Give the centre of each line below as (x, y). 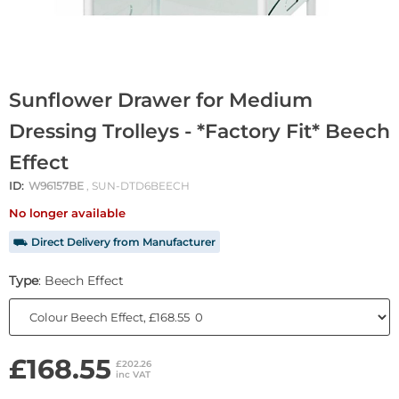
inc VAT (133, 375)
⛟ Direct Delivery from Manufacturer (114, 242)
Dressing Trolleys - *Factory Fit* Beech (199, 132)
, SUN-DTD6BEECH (138, 186)
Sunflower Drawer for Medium (161, 101)
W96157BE (56, 186)
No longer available (72, 213)
